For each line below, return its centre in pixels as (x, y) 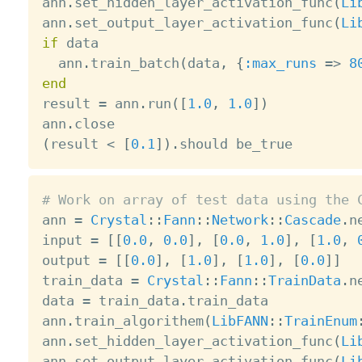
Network (240, 219)
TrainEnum (320, 320)
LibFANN (240, 320)
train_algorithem (139, 320)
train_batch (135, 63)
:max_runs (280, 63)
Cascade (312, 219)
